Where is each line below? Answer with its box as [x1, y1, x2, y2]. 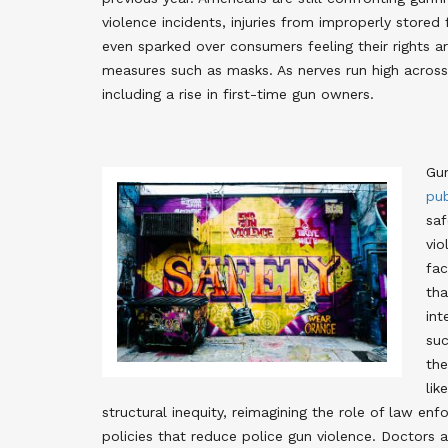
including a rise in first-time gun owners [102, 85, 370, 102]
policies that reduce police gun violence [102, 427, 372, 444]
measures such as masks [102, 61, 269, 78]
